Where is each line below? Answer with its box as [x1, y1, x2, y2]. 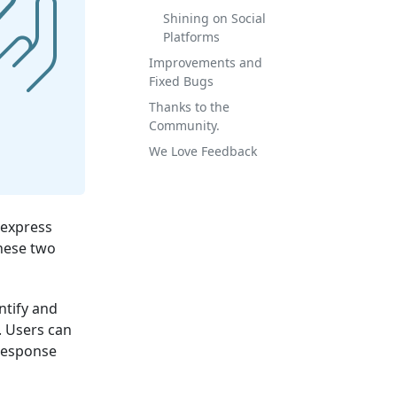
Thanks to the [149, 98, 230, 115]
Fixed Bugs [149, 73, 214, 90]
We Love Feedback [149, 143, 257, 160]
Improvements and [149, 54, 262, 71]
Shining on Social [163, 10, 266, 27]
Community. [149, 117, 220, 134]
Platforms [163, 28, 220, 45]
